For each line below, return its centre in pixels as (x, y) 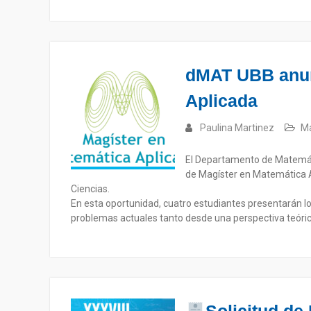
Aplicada (221, 101)
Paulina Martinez (237, 128)
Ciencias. (90, 189)
